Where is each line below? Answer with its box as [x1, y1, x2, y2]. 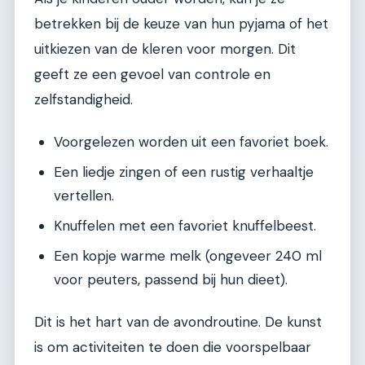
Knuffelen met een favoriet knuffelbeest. [54, 217, 316, 235]
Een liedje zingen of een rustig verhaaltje [54, 163, 314, 182]
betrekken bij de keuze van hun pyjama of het [34, 14, 328, 33]
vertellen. [54, 187, 114, 205]
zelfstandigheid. [34, 90, 133, 108]
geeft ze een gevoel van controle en [34, 64, 270, 83]
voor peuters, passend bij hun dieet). [54, 270, 288, 289]
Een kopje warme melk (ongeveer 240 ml [54, 247, 322, 266]
